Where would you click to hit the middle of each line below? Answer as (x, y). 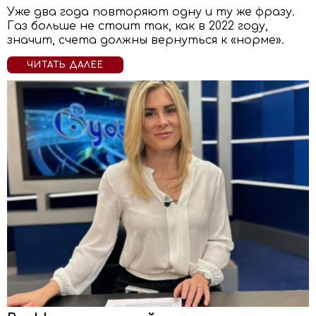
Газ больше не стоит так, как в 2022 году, (138, 26)
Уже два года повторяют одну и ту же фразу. (151, 12)
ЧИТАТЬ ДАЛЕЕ (65, 65)
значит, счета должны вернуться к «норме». (146, 40)
